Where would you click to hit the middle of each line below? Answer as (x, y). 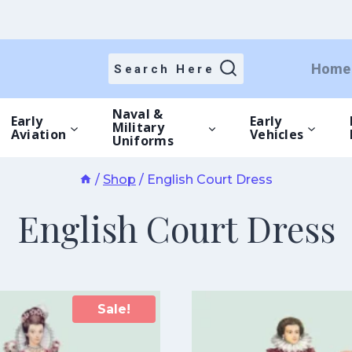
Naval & (137, 114)
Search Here (165, 69)
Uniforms (143, 141)
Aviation (38, 134)
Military (138, 127)
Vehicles (277, 134)
